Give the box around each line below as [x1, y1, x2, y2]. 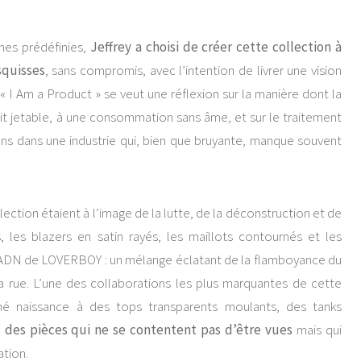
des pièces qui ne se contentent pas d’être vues [4, 321, 293, 338]
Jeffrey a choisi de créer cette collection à [90, 38, 342, 56]
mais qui [293, 321, 342, 338]
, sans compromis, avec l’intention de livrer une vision [44, 61, 342, 79]
